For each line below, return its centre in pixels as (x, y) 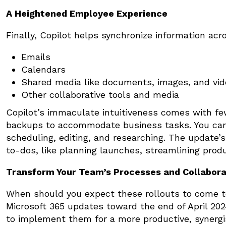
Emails (36, 56)
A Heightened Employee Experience (87, 13)
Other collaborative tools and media (102, 94)
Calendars (43, 69)
